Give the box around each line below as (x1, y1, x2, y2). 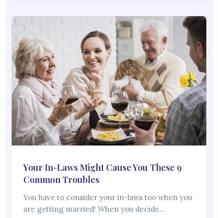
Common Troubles (23, 174, 99, 186)
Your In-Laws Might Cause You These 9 (23, 162, 182, 174)
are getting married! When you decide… (23, 204, 165, 214)
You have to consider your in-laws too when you (23, 193, 192, 202)
